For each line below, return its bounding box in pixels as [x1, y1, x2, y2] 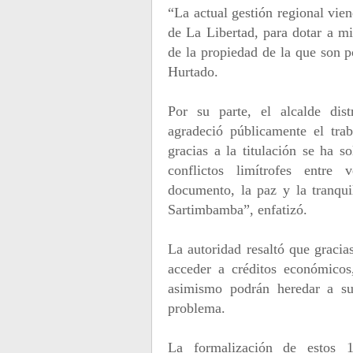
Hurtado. [168, 64, 218, 80]
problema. [168, 300, 225, 316]
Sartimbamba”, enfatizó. [168, 202, 307, 217]
